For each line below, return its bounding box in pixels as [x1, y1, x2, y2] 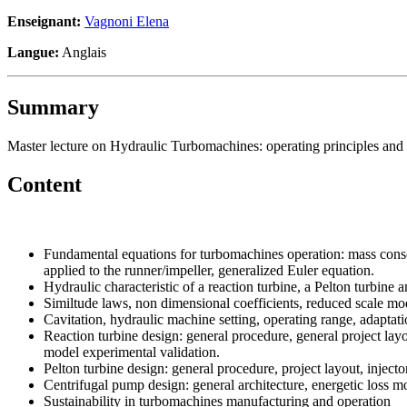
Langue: [7, 44, 59, 60]
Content [7, 172, 82, 196]
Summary [7, 94, 99, 119]
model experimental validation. [44, 343, 220, 360]
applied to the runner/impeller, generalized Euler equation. [44, 262, 374, 278]
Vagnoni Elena [84, 13, 169, 29]
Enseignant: [7, 13, 84, 29]
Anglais [59, 44, 106, 60]
